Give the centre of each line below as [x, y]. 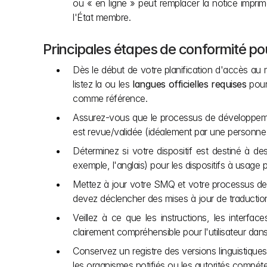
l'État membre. [102, 17]
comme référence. [110, 98]
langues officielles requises [190, 84]
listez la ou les [103, 84]
